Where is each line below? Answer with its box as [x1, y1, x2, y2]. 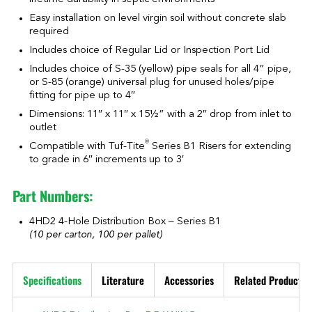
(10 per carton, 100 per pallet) [29, 229, 162, 240]
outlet [29, 122, 56, 133]
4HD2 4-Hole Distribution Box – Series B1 [29, 216, 221, 227]
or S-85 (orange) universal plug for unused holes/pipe [29, 77, 274, 88]
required [29, 26, 69, 37]
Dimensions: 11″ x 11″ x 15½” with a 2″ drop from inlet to [29, 109, 292, 120]
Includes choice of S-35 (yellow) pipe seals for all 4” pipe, [29, 63, 291, 75]
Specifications [23, 272, 81, 288]
